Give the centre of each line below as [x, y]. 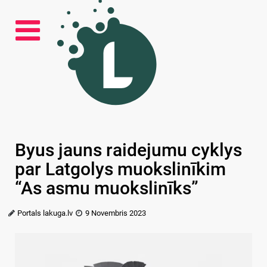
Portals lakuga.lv [45, 213]
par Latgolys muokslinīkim [120, 169]
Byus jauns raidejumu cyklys [128, 150]
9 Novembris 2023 [115, 213]
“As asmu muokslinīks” [107, 188]
